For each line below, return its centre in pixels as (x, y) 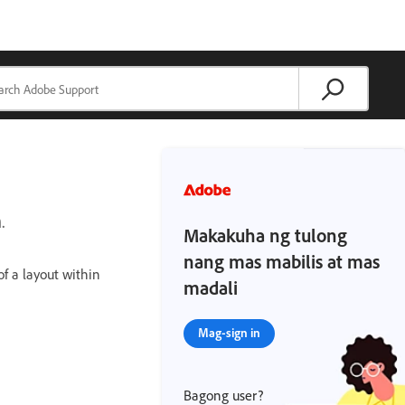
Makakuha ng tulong (266, 235)
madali (211, 287)
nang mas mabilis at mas (282, 261)
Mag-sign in (230, 332)
